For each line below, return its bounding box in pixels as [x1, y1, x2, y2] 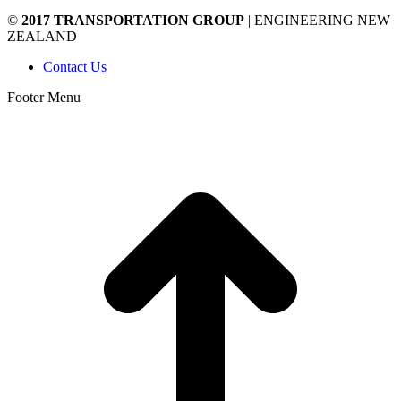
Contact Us [43, 58, 107, 74]
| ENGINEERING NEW [244, 12, 390, 28]
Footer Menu [7, 89, 81, 105]
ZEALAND [7, 28, 77, 44]
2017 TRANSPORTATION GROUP [21, 12, 244, 28]
